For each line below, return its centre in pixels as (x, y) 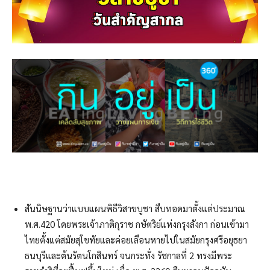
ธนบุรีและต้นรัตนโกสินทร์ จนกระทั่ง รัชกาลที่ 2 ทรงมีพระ (128, 255)
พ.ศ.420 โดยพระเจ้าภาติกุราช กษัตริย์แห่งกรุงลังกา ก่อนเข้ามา (137, 224)
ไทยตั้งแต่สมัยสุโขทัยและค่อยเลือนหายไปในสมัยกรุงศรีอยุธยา (136, 239)
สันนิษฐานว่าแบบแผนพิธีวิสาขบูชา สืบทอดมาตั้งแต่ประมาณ (135, 208)
